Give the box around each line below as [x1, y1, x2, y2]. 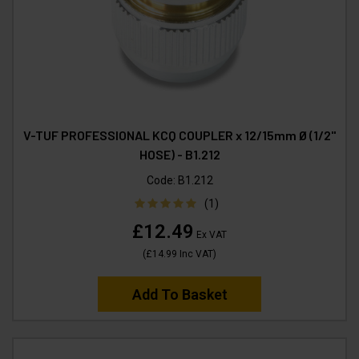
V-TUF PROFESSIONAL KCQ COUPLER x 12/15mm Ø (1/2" [23, 127, 336, 143]
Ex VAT [194, 229, 227, 241]
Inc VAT [177, 248, 213, 260]
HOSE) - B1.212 [139, 147, 220, 163]
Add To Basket [131, 286, 228, 304]
